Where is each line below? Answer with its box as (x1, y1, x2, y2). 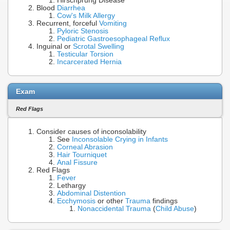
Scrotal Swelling (73, 43, 124, 51)
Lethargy (57, 182, 86, 190)
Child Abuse (156, 205, 194, 213)
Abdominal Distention (57, 189, 126, 198)
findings (150, 197, 178, 205)
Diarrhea (57, 4, 85, 12)
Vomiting (99, 20, 127, 28)
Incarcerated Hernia (57, 58, 122, 66)
